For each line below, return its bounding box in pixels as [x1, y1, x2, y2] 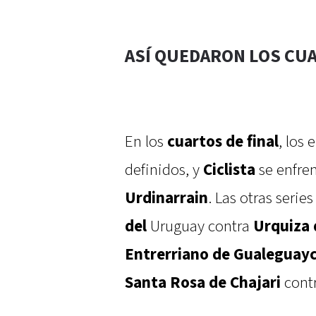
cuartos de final [167, 131, 279, 153]
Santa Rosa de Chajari [125, 272, 281, 294]
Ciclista [203, 159, 255, 181]
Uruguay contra [147, 216, 253, 238]
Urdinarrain [125, 188, 208, 209]
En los [125, 131, 167, 153]
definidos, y [125, 159, 203, 181]
